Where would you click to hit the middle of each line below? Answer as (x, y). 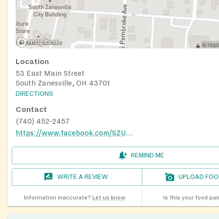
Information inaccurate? (57, 198)
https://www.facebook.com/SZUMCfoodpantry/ (129, 133)
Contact (31, 110)
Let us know (109, 198)
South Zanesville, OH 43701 (63, 83)
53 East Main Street (50, 73)
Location (32, 61)
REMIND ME (148, 156)
